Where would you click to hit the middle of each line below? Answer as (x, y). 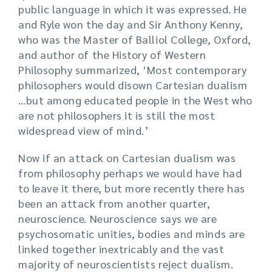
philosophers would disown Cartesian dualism (133, 85)
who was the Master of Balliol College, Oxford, (135, 39)
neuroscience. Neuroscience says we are (118, 219)
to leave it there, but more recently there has (132, 188)
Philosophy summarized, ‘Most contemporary (133, 70)
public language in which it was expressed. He (133, 9)
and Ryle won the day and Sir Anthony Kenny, (131, 24)
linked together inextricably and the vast (121, 249)
